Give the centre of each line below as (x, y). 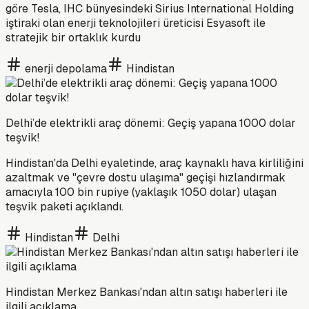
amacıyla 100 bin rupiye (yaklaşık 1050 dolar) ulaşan (141, 192)
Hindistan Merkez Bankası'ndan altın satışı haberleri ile (147, 292)
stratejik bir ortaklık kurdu (73, 37)
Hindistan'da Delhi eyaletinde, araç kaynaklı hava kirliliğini (154, 163)
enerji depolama (66, 68)
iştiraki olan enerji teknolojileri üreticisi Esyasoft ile (136, 23)
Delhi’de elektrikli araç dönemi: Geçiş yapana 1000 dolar (151, 123)
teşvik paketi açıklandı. (64, 206)
